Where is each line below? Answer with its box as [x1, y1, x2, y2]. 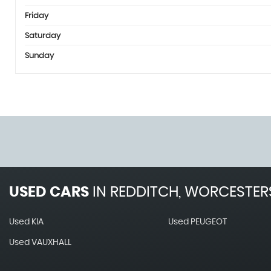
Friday [25, 11, 48, 20]
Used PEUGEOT [168, 217, 227, 226]
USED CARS [9, 184, 89, 200]
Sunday [25, 51, 54, 60]
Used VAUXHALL [9, 238, 71, 247]
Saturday [25, 31, 60, 40]
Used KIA [9, 217, 44, 226]
